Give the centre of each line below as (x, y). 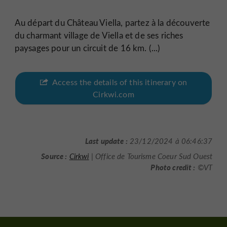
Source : (54, 156)
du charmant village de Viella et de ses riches (99, 35)
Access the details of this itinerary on (120, 82)
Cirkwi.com (113, 94)
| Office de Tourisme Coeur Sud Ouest (151, 156)
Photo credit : (173, 167)
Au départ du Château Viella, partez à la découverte (112, 23)
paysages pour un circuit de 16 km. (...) (87, 48)
